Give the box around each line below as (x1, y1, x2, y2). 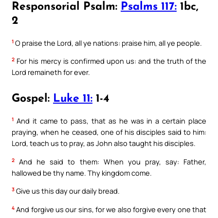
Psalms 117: (121, 1, 177, 13)
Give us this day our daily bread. (15, 186, 120, 196)
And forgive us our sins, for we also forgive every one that (15, 204, 206, 214)
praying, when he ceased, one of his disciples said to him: (12, 127, 206, 137)
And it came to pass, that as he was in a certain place (14, 116, 206, 126)
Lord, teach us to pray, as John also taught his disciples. (12, 138, 196, 148)
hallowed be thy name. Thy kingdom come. (12, 167, 152, 178)
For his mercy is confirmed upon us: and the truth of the (15, 56, 206, 66)
